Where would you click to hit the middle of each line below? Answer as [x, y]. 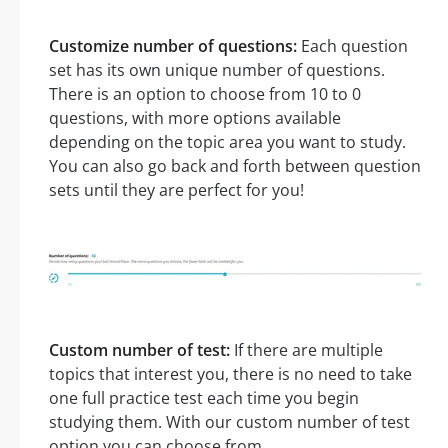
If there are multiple [306, 349]
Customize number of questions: [173, 45]
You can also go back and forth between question [235, 165]
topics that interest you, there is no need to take [230, 373]
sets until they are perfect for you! [176, 189]
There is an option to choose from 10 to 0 [205, 93]
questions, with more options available [195, 117]
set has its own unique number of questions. [217, 69]
